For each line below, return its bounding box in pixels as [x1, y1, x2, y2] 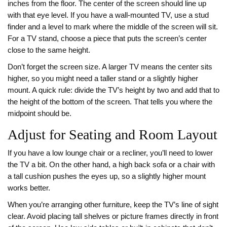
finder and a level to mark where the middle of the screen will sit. [8, 23, 218, 31]
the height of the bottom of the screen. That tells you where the [8, 98, 212, 106]
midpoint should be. [8, 109, 71, 118]
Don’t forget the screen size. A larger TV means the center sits [8, 63, 212, 71]
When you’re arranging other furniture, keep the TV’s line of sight [8, 201, 218, 209]
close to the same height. [8, 46, 90, 54]
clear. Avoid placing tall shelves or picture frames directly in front [8, 212, 218, 220]
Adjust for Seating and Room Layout [8, 127, 217, 142]
